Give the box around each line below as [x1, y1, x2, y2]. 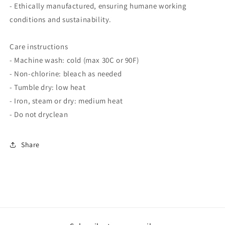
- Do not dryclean [10, 109, 68, 119]
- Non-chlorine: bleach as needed [10, 69, 122, 78]
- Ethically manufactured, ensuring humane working [10, 1, 187, 11]
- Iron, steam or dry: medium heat [10, 96, 123, 105]
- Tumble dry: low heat [10, 82, 86, 92]
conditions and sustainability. [10, 15, 112, 24]
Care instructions [10, 42, 68, 51]
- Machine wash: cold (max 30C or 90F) [10, 55, 139, 65]
